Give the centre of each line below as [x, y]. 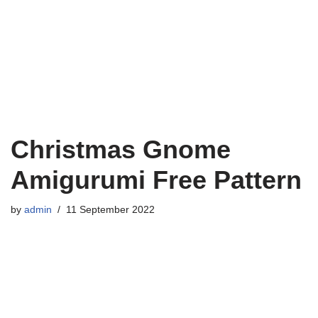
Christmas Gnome [121, 149]
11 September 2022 [110, 210]
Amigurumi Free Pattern [156, 180]
